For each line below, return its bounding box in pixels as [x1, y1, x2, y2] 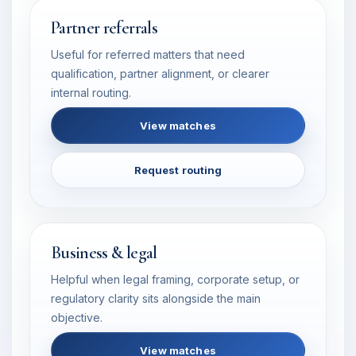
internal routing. [51, 86, 131, 99]
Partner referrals [51, 17, 157, 38]
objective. [51, 311, 103, 324]
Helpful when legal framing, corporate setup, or [51, 273, 300, 286]
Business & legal [51, 242, 157, 263]
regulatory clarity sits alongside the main [51, 292, 261, 305]
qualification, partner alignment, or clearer [51, 67, 269, 80]
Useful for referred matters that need [51, 48, 245, 61]
